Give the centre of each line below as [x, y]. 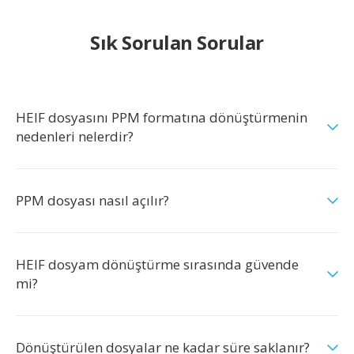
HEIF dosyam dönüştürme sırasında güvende [157, 264]
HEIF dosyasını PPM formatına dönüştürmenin [162, 117]
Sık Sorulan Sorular [177, 42]
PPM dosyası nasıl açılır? [92, 200]
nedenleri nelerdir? [75, 136]
